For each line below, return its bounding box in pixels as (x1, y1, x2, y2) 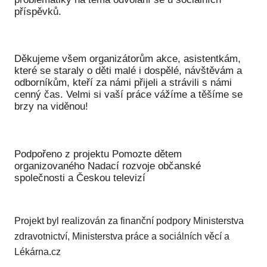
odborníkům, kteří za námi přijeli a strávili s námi (14, 77, 232, 89)
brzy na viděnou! (14, 101, 88, 113)
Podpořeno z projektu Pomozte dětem (14, 148, 182, 160)
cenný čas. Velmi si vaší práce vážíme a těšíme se (14, 89, 243, 101)
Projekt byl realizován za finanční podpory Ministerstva (14, 216, 244, 226)
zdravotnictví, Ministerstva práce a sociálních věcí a (14, 231, 229, 242)
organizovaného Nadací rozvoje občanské (14, 160, 201, 172)
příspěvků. (14, 6, 61, 18)
